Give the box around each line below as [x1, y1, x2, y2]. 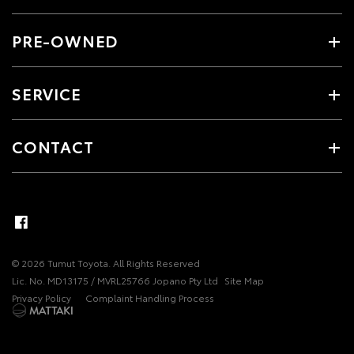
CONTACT [12, 135, 94, 157]
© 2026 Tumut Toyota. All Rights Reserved [12, 256, 200, 269]
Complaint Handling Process [85, 291, 214, 304]
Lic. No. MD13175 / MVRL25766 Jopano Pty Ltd [12, 273, 218, 287]
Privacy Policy [12, 291, 71, 304]
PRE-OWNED [12, 29, 119, 51]
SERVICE [12, 82, 81, 104]
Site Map [224, 273, 264, 287]
